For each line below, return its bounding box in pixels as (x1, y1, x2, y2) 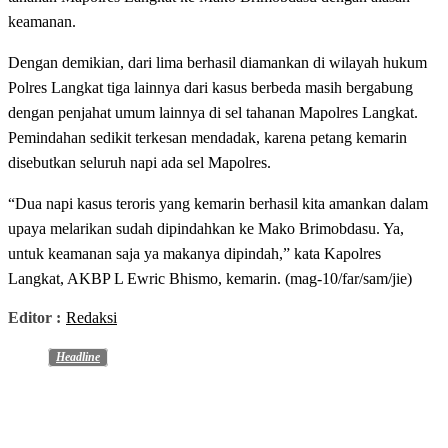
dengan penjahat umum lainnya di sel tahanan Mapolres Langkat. (8, 103, 418, 121)
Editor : (8, 308, 61, 326)
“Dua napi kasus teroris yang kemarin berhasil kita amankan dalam (8, 194, 428, 212)
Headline (56, 349, 100, 364)
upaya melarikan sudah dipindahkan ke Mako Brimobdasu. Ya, (8, 219, 404, 237)
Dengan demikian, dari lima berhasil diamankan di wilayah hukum (8, 53, 427, 71)
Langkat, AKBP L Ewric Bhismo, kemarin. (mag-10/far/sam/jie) (8, 269, 412, 287)
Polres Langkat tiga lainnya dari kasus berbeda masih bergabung (8, 78, 413, 96)
